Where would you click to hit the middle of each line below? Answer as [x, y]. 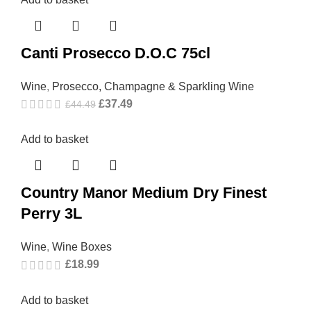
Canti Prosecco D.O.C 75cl [116, 53]
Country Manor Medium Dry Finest [144, 193]
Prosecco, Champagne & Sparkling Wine [153, 87]
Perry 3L [51, 214]
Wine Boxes [82, 247]
